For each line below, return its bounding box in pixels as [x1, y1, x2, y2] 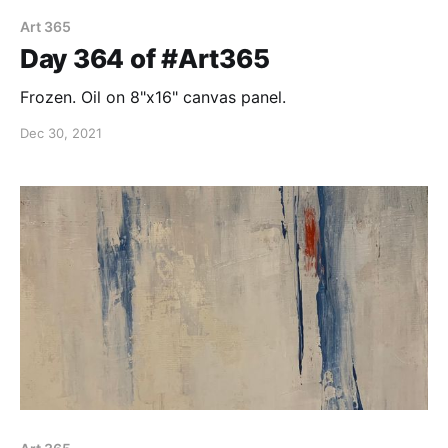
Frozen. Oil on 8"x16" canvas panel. [20, 87, 286, 108]
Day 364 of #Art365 [20, 43, 270, 75]
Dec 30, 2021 [20, 125, 102, 142]
